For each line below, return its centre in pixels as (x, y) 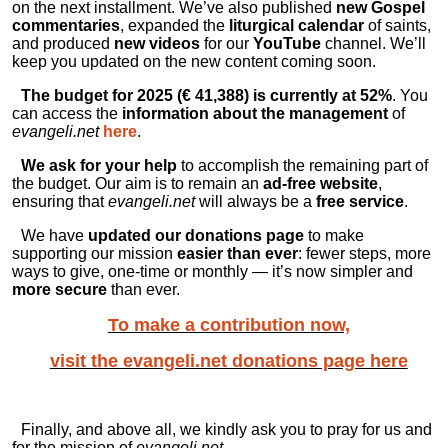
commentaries (66, 25)
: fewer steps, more (364, 253)
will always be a (255, 201)
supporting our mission (94, 253)
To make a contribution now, (228, 325)
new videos (157, 43)
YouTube (287, 43)
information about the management (255, 113)
